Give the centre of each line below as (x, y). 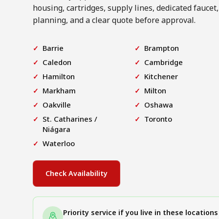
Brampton (162, 48)
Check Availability (77, 173)
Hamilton (59, 76)
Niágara (57, 129)
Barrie (53, 48)
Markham (59, 90)
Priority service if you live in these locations (140, 212)
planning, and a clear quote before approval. (114, 20)
